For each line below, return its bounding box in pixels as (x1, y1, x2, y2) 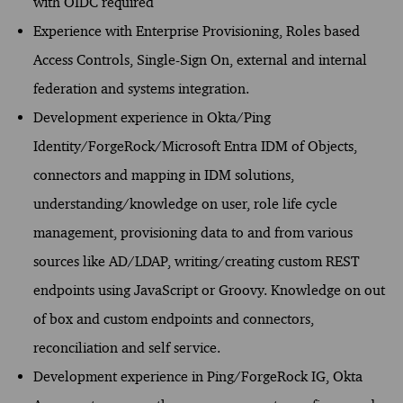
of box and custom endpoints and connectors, (32, 309, 314, 327)
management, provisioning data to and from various (32, 223, 353, 241)
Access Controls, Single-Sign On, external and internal (32, 50, 367, 68)
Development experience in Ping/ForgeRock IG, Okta (32, 367, 363, 385)
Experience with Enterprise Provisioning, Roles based (32, 22, 360, 40)
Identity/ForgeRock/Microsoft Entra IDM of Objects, (32, 137, 357, 155)
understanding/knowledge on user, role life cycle (32, 194, 337, 212)
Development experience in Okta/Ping (32, 108, 271, 126)
